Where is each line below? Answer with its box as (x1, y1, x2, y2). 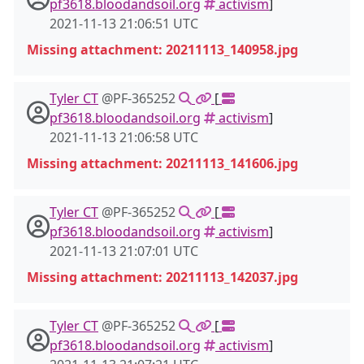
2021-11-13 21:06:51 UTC (50, 15, 198, 32)
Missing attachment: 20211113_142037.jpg (27, 268, 298, 286)
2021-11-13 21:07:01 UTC (50, 242, 198, 260)
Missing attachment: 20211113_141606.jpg (27, 154, 298, 172)
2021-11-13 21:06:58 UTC (50, 128, 198, 146)
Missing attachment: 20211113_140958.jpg (27, 41, 298, 58)
